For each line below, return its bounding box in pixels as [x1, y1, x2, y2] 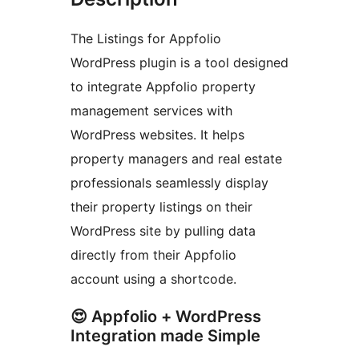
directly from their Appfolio [71, 247, 236, 264]
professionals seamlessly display [71, 175, 268, 192]
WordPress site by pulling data [71, 223, 256, 240]
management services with [71, 103, 232, 119]
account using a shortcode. [71, 271, 236, 288]
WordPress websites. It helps [71, 127, 244, 143]
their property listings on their [71, 199, 252, 216]
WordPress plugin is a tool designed [71, 54, 288, 71]
